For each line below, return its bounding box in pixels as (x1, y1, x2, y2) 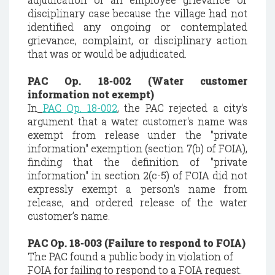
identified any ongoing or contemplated (28, 20, 247, 33)
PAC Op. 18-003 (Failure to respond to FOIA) (28, 236, 246, 249)
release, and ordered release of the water (28, 196, 247, 209)
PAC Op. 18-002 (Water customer (28, 74, 247, 87)
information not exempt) (28, 88, 154, 101)
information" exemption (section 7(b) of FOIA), (28, 142, 247, 155)
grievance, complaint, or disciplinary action (28, 34, 247, 47)
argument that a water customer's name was (28, 115, 247, 128)
